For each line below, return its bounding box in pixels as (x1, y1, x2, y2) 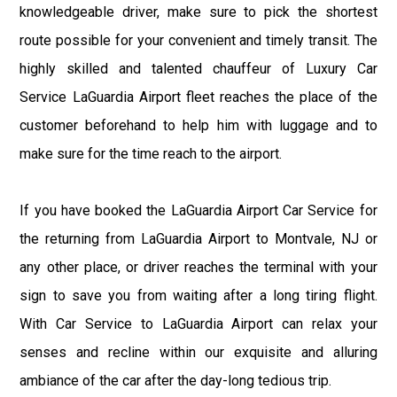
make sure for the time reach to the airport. (19, 144, 283, 162)
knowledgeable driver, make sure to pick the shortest (19, 3, 378, 20)
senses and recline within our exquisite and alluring (19, 343, 378, 361)
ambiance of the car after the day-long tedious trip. (19, 371, 332, 389)
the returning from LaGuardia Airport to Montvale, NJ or (19, 230, 378, 247)
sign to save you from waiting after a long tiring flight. (19, 286, 378, 304)
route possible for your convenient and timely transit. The (19, 31, 378, 49)
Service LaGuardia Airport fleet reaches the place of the (19, 88, 378, 105)
